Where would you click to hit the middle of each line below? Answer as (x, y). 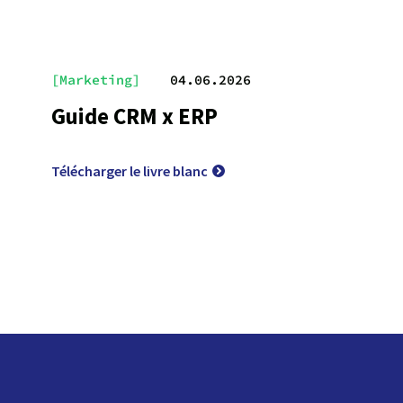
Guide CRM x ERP (134, 116)
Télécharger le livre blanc (130, 171)
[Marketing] (96, 80)
